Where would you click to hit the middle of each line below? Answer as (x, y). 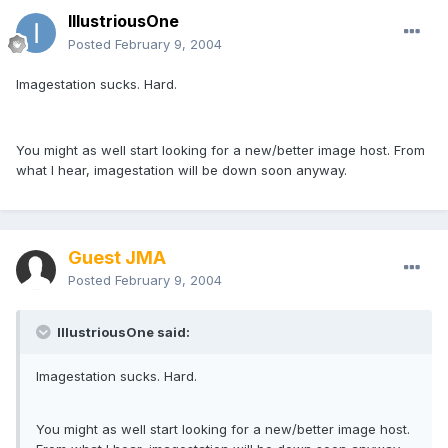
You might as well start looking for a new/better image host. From (220, 150)
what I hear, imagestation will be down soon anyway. (181, 170)
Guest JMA (117, 258)
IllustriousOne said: (122, 332)
